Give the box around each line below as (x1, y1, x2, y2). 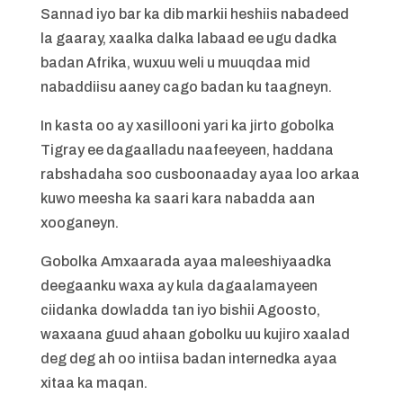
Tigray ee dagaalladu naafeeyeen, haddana (40, 142, 334, 157)
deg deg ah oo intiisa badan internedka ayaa (40, 351, 337, 366)
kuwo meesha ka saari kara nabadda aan (40, 191, 315, 206)
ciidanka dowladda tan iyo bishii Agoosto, (40, 302, 320, 318)
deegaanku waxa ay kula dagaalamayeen (40, 278, 318, 293)
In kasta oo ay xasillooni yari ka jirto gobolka (40, 118, 335, 133)
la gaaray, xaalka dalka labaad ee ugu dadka (40, 31, 337, 46)
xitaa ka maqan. (40, 375, 148, 390)
